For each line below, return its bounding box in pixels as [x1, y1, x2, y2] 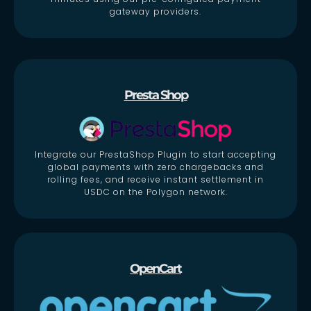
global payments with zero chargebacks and [47, 160, 264, 173]
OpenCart [130, 261, 181, 277]
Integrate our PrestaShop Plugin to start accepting [35, 148, 276, 160]
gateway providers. [110, 5, 201, 17]
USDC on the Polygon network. [83, 185, 228, 198]
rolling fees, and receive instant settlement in [47, 173, 264, 185]
